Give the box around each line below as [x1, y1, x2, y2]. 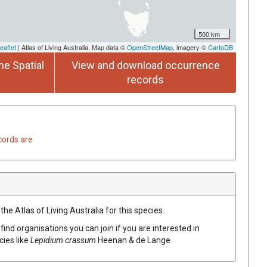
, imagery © [173, 42, 208, 52]
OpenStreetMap [127, 42, 173, 52]
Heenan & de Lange [98, 235, 170, 245]
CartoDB [208, 42, 233, 52]
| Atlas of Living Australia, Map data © [16, 42, 127, 52]
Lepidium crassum [30, 235, 96, 245]
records [127, 73, 164, 86]
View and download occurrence [71, 58, 220, 72]
